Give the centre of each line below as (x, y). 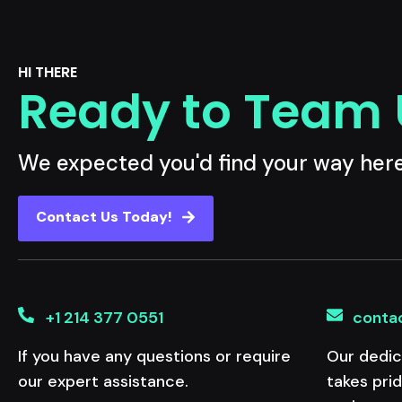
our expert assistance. (103, 381)
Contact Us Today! (104, 216)
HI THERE (48, 72)
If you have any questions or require (154, 356)
